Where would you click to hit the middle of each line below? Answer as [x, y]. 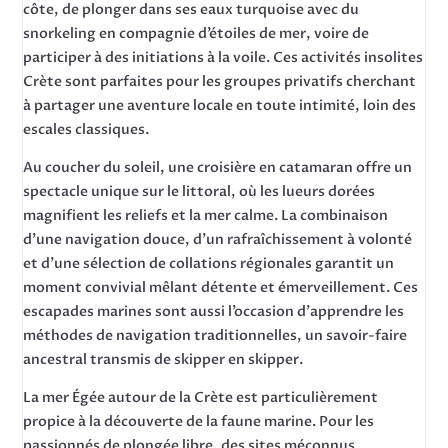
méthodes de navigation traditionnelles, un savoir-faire [215, 335]
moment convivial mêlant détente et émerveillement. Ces [221, 287]
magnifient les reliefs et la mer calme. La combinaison [206, 215]
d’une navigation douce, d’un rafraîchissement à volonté [218, 239]
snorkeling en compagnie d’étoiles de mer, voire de [196, 33]
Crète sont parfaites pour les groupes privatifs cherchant [220, 81]
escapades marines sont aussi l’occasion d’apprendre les [214, 311]
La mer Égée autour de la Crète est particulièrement [201, 397]
